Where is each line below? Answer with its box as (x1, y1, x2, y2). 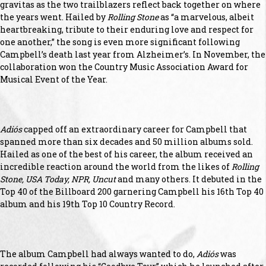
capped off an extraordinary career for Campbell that (22, 123, 247, 135)
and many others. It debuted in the (116, 173, 262, 185)
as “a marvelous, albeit (159, 11, 254, 23)
